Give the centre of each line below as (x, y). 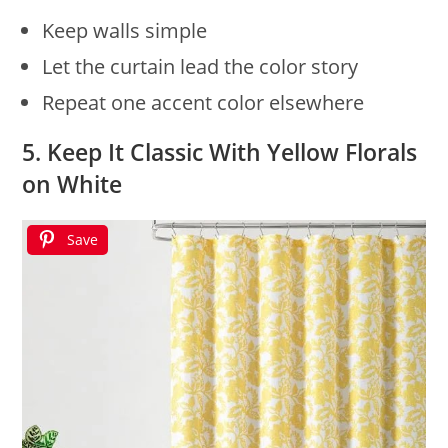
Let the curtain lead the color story (200, 67)
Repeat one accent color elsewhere (203, 103)
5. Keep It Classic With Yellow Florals (220, 152)
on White (72, 184)
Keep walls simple (125, 31)
